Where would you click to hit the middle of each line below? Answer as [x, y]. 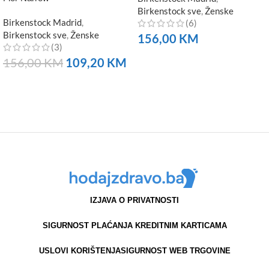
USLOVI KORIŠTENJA [80, 251]
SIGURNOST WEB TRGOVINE [175, 251]
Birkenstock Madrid [42, 23]
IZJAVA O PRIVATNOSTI [134, 201]
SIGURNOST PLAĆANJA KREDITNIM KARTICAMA [134, 226]
